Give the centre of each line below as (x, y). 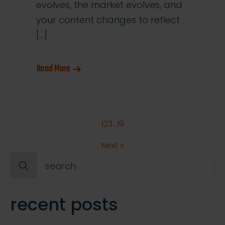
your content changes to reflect (108, 20)
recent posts (64, 205)
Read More (53, 69)
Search (26, 160)
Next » (113, 146)
